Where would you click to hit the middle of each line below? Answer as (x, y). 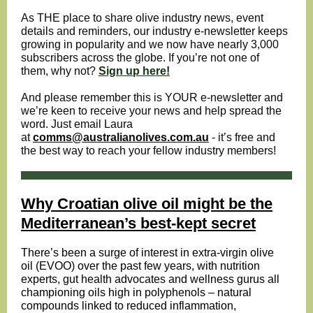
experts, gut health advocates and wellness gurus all (150, 279)
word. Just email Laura (77, 124)
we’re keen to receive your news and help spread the (151, 111)
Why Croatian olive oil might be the (147, 204)
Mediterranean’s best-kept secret (138, 223)
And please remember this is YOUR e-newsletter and (152, 97)
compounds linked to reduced (95, 306)
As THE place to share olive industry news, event (142, 18)
